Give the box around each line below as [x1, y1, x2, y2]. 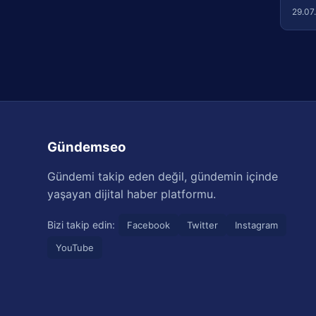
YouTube [56, 242, 95, 253]
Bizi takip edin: [47, 219, 116, 231]
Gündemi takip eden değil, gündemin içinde [47, 169, 279, 183]
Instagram [235, 219, 279, 231]
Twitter [187, 219, 219, 231]
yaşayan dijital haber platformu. [47, 187, 217, 201]
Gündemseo [47, 139, 126, 155]
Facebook [127, 219, 171, 231]
